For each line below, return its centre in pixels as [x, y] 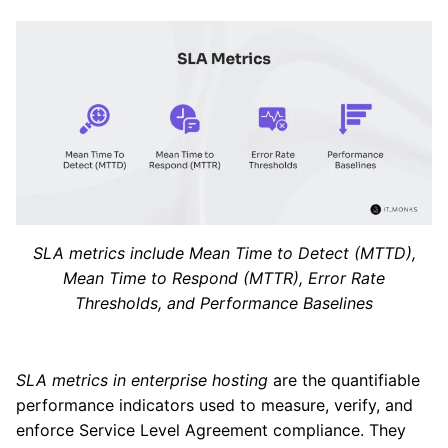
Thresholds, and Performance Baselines [224, 303]
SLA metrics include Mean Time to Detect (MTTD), [224, 253]
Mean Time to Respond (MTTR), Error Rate [224, 278]
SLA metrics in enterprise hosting [142, 380]
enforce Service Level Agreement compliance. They [211, 430]
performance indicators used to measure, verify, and [214, 405]
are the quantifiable [344, 380]
